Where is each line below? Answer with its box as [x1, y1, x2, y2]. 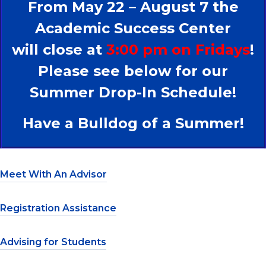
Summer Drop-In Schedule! [30, 84, 236, 102]
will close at [12, 41, 106, 59]
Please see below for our [38, 62, 228, 80]
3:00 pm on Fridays [106, 41, 250, 59]
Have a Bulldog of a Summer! [22, 115, 244, 132]
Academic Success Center [35, 20, 231, 37]
